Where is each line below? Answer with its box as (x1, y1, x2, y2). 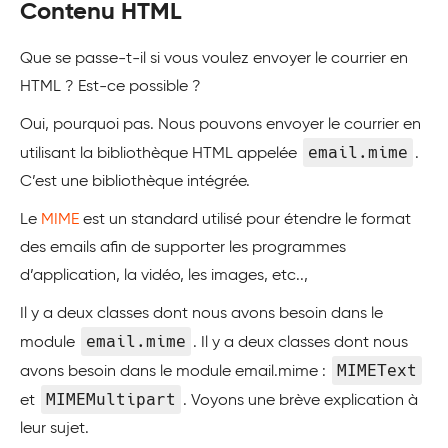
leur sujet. (20, 421, 89, 437)
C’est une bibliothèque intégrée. (20, 174, 250, 190)
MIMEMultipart (46, 390, 176, 409)
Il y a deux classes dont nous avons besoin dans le (20, 306, 383, 322)
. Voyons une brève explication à (183, 393, 418, 409)
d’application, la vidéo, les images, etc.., (20, 268, 308, 284)
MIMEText (337, 361, 417, 380)
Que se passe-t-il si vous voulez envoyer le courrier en (20, 51, 408, 67)
